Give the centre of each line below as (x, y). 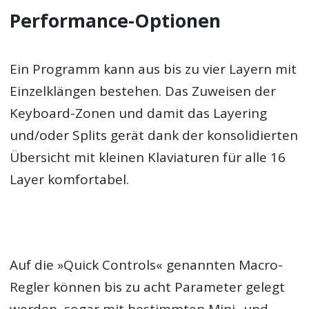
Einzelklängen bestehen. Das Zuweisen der (143, 91)
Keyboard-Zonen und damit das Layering (139, 113)
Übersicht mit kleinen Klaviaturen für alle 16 (148, 157)
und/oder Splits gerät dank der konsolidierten (154, 135)
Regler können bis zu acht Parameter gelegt (148, 287)
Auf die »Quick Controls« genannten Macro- (147, 265)
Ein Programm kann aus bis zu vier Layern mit (153, 69)
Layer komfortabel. (70, 179)
